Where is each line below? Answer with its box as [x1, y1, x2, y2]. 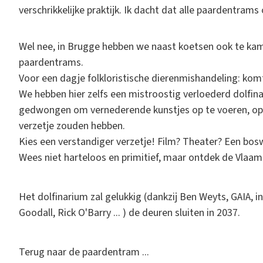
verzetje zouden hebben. [19, 118, 125, 133]
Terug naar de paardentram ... [19, 244, 149, 259]
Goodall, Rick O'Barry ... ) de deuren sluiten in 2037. [19, 205, 240, 220]
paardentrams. [19, 55, 83, 70]
